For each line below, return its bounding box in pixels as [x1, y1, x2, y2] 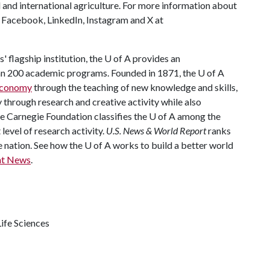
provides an [131, 52, 180, 64]
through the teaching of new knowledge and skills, [32, 81, 237, 93]
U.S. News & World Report [106, 125, 208, 136]
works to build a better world [111, 139, 233, 151]
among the [175, 110, 221, 122]
